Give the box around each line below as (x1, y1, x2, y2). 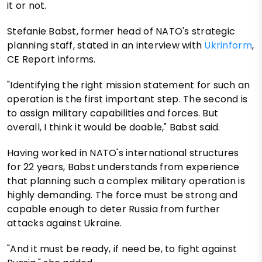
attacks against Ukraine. (7, 216, 122, 230)
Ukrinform (204, 38, 252, 52)
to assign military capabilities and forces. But (7, 106, 219, 120)
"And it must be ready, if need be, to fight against (7, 242, 237, 256)
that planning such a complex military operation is (7, 174, 246, 188)
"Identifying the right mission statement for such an (7, 78, 250, 92)
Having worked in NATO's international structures (7, 146, 239, 160)
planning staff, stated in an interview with (7, 38, 205, 52)
